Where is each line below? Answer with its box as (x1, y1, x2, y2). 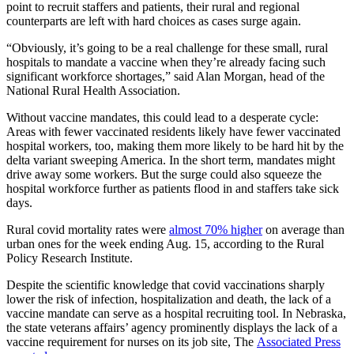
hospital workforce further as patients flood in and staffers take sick (6, 181, 339, 195)
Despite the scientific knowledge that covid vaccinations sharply (6, 277, 325, 292)
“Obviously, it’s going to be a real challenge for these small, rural (6, 40, 328, 55)
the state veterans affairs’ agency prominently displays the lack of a (6, 320, 337, 334)
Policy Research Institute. (6, 250, 133, 265)
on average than (262, 222, 345, 236)
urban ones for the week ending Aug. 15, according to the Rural (6, 236, 324, 250)
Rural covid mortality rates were (6, 222, 169, 236)
